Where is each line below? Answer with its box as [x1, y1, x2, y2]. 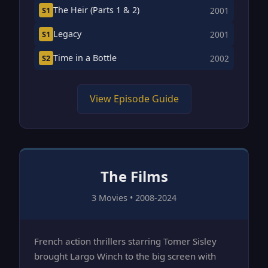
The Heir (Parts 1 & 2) [53, 4, 139, 16]
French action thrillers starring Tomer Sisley [34, 234, 217, 247]
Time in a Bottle [53, 52, 117, 64]
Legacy [53, 28, 81, 40]
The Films [100, 166, 168, 186]
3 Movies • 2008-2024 [92, 191, 176, 203]
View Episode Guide [89, 92, 179, 105]
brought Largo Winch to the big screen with [34, 249, 216, 262]
